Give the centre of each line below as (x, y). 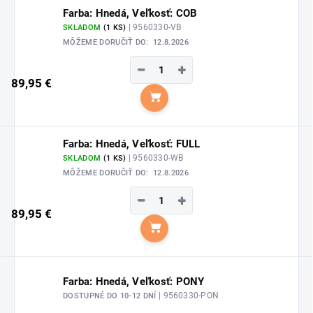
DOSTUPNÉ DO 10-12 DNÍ (111, 296)
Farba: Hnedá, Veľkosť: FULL (132, 144)
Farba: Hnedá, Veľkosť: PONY (134, 282)
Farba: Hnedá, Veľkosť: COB (130, 13)
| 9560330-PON (189, 296)
